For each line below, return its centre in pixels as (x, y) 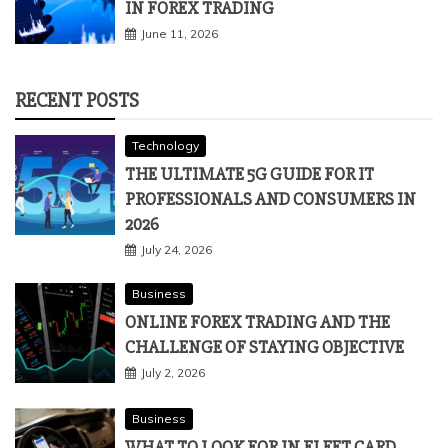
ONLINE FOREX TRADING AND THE (257, 321)
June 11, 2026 (179, 33)
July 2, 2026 (173, 372)
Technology (165, 145)
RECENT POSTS (77, 100)
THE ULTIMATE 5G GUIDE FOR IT (249, 173)
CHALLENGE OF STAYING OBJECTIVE (264, 346)
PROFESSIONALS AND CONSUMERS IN (270, 198)
